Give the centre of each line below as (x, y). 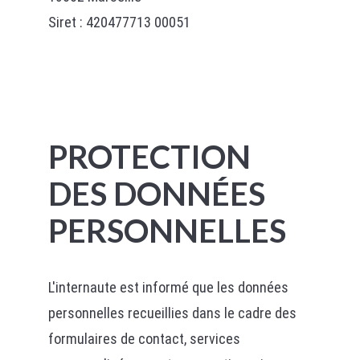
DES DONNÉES (156, 194)
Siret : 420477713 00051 (119, 22)
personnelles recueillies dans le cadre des (172, 313)
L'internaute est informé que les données (168, 287)
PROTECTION (149, 157)
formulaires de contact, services (144, 339)
